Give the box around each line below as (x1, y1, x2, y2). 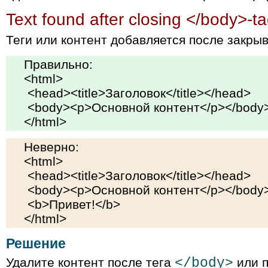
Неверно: (24, 140, 79, 154)
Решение (6, 236, 66, 251)
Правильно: (24, 57, 93, 72)
